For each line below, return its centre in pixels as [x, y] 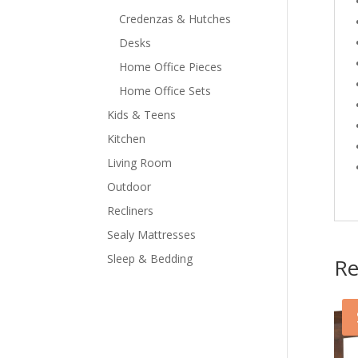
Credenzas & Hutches [175, 18]
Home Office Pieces [171, 66]
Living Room [140, 162]
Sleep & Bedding [150, 258]
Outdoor [129, 186]
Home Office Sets [165, 90]
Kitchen [127, 138]
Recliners [131, 210]
